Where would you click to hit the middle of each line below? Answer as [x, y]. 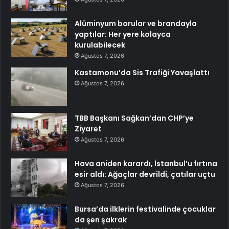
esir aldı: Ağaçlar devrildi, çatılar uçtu [145, 174]
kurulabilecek [100, 45]
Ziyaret [88, 129]
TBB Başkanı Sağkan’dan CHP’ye [134, 118]
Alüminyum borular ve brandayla [136, 23]
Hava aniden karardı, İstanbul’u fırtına [146, 163]
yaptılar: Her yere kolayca [123, 34]
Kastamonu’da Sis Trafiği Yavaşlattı [142, 72]
